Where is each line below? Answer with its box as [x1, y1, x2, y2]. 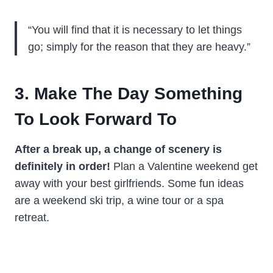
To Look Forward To [15, 109, 177, 129]
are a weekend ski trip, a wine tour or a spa [15, 194, 224, 207]
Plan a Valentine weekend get [110, 160, 258, 172]
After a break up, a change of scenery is [15, 143, 222, 155]
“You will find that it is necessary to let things [28, 23, 242, 36]
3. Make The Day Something [15, 83, 243, 103]
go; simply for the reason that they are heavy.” [28, 40, 250, 53]
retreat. [15, 211, 49, 224]
